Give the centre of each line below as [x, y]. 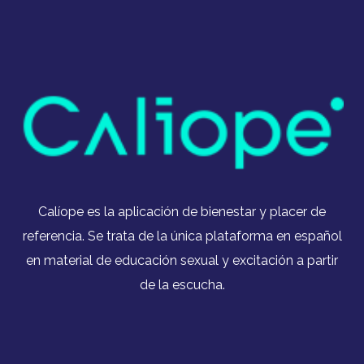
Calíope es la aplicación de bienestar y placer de [182, 212]
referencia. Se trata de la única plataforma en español [182, 236]
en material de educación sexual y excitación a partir [182, 261]
